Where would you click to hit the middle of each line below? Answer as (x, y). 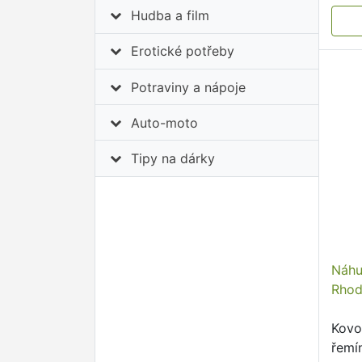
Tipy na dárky (173, 158)
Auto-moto (165, 122)
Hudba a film (170, 16)
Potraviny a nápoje (189, 87)
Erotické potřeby (183, 51)
